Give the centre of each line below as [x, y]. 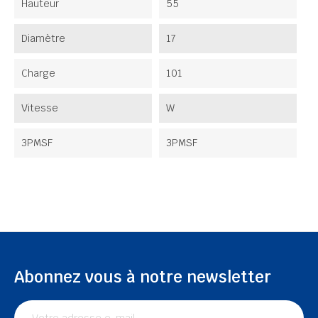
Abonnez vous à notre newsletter [143, 276]
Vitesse [40, 108]
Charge [38, 73]
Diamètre [43, 38]
